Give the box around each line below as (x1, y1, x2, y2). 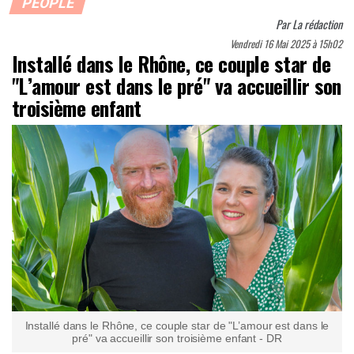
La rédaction (292, 16, 342, 33)
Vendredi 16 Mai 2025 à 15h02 (230, 36, 342, 52)
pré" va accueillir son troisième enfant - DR (72, 331, 282, 345)
